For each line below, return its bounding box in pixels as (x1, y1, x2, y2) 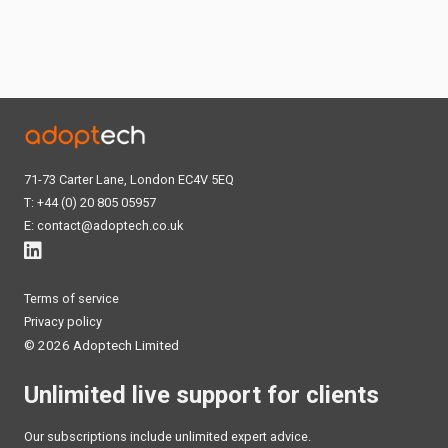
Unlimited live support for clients (24, 380, 379, 409)
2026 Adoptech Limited (38, 336, 179, 353)
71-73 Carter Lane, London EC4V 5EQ (24, 171, 234, 187)
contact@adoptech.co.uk (37, 217, 183, 233)
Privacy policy (24, 313, 102, 329)
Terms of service (24, 290, 119, 306)
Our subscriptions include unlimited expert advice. (24, 428, 311, 444)
